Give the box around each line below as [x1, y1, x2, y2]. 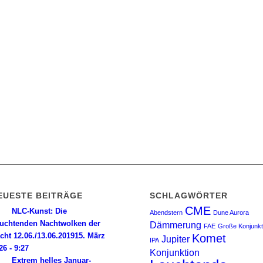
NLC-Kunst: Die [12, 207, 68, 215]
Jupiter [161, 234, 190, 244]
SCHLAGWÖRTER [149, 191, 228, 200]
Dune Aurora [213, 209, 249, 216]
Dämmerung [149, 220, 201, 230]
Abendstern [149, 209, 183, 216]
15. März [75, 231, 106, 240]
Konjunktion [149, 247, 200, 258]
